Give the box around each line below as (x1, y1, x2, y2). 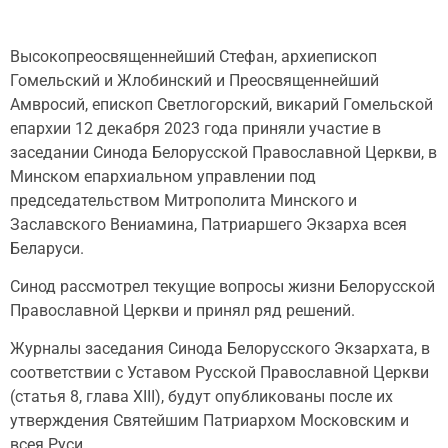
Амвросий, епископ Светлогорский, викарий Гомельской (10, 94, 433, 114)
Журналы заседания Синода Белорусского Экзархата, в (10, 339, 430, 359)
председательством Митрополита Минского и (10, 190, 357, 210)
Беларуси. (10, 238, 84, 258)
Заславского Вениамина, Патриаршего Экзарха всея (10, 214, 407, 234)
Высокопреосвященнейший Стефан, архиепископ (10, 46, 377, 66)
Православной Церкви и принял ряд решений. (10, 300, 355, 320)
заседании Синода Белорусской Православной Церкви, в (10, 142, 437, 162)
